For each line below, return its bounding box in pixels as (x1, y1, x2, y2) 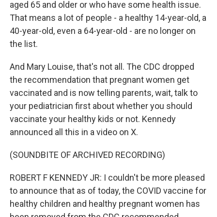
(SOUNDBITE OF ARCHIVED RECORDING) (10, 150, 165, 160)
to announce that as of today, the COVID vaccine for (10, 186, 206, 196)
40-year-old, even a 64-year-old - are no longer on (10, 26, 196, 36)
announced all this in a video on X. (10, 127, 138, 137)
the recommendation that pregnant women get (10, 75, 189, 85)
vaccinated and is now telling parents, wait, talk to (10, 88, 198, 98)
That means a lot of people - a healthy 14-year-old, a (10, 13, 206, 23)
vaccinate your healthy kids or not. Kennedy (10, 114, 176, 124)
